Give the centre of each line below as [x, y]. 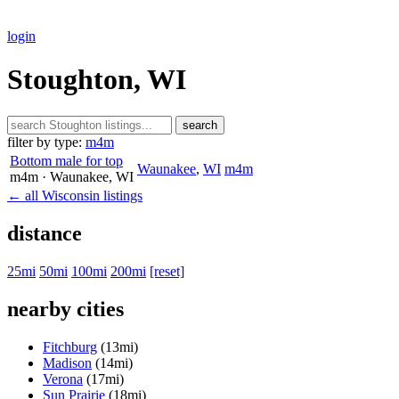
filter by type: [45, 142]
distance [45, 233]
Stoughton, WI [97, 80]
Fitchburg [70, 346]
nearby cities [65, 309]
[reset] [167, 271]
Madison [67, 362]
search [200, 125]
